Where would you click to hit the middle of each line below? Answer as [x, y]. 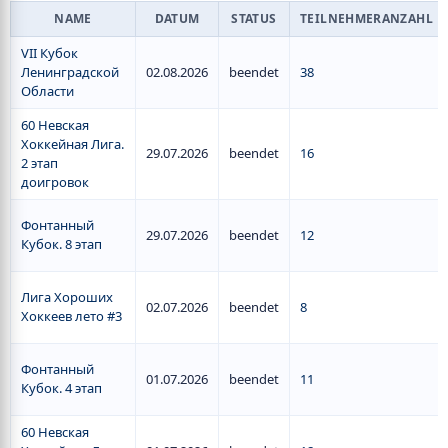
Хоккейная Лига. [72, 144]
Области [47, 91]
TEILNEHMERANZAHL [366, 18]
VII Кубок [49, 53]
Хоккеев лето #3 [71, 316]
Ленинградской [70, 72]
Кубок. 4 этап [61, 388]
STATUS [254, 18]
